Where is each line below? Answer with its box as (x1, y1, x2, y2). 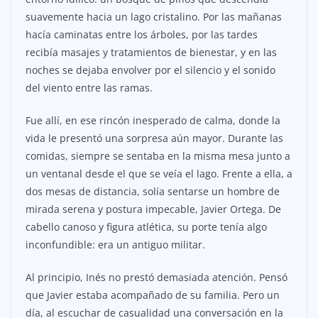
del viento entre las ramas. (26, 80, 153, 94)
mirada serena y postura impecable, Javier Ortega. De (26, 202, 281, 216)
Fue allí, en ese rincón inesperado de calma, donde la (26, 113, 280, 127)
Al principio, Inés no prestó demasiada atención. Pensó (26, 270, 287, 284)
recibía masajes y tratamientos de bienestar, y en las (26, 45, 277, 59)
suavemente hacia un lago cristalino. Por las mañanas (26, 9, 282, 23)
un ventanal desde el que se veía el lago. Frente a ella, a (26, 166, 292, 180)
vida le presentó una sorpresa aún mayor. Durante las (26, 131, 283, 145)
